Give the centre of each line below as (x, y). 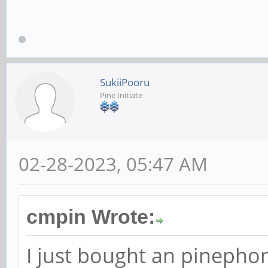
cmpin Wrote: (91, 217)
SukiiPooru (125, 83)
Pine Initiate (121, 95)
